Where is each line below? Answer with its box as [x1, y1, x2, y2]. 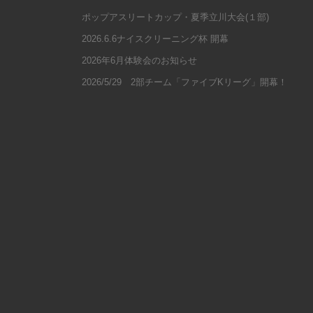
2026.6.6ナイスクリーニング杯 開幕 [82, 34, 228, 44]
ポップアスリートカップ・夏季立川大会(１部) [82, 12, 269, 22]
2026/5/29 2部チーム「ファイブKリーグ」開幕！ [82, 77, 287, 87]
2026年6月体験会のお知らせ [82, 55, 197, 66]
